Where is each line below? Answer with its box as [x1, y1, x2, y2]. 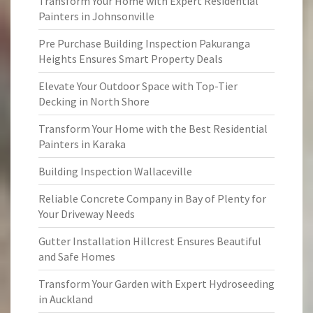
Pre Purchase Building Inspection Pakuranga [38, 36, 250, 50]
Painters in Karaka [38, 137, 126, 151]
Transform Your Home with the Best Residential [38, 122, 268, 136]
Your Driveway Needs [38, 207, 135, 221]
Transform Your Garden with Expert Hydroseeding [38, 277, 275, 291]
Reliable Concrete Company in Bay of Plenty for [38, 191, 266, 205]
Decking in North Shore [38, 94, 150, 108]
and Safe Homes [38, 249, 115, 263]
